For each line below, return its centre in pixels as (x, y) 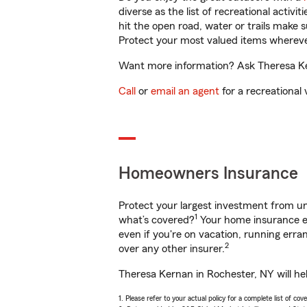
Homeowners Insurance (208, 174)
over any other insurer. (172, 249)
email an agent (185, 91)
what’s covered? (157, 220)
